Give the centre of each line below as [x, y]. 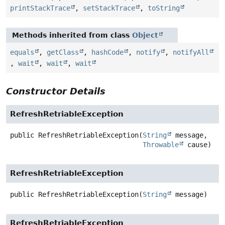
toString [164, 8]
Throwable [161, 145]
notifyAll [191, 52]
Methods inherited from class [72, 35]
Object [145, 35]
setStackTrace [109, 8]
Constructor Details [56, 91]
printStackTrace [40, 8]
